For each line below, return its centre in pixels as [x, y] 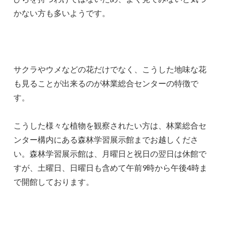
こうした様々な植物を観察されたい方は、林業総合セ [110, 125]
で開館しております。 [54, 181]
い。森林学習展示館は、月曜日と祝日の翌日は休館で [110, 153]
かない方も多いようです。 [62, 13]
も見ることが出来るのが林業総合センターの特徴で [106, 83]
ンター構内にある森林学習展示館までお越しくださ [106, 139]
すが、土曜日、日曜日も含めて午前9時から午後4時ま [111, 167]
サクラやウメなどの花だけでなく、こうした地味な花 [110, 69]
